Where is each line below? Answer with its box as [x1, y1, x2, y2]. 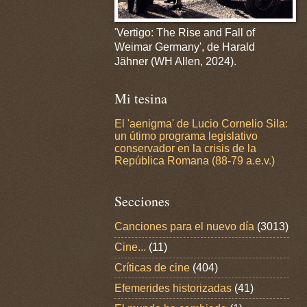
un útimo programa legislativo [114, 130, 258, 143]
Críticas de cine [114, 261, 190, 273]
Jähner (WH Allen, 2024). [114, 55, 236, 67]
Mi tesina [114, 88, 167, 108]
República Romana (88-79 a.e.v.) [114, 155, 275, 167]
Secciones [114, 191, 170, 210]
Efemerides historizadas [114, 282, 232, 294]
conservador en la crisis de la [114, 143, 256, 155]
